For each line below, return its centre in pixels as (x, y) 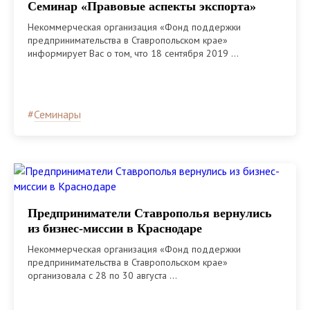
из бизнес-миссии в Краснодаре (115, 229)
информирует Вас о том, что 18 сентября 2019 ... (133, 54)
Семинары (57, 115)
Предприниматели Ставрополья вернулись (150, 213)
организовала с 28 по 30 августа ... (102, 276)
